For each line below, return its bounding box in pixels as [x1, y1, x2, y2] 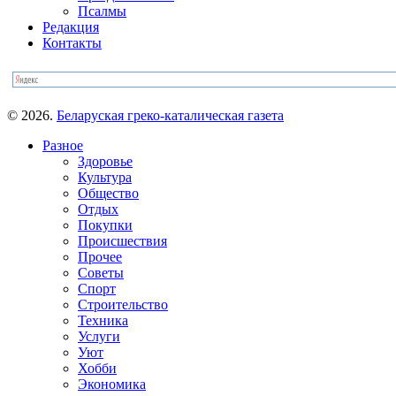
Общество [78, 185, 139, 201]
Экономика [78, 376, 146, 392]
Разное [42, 137, 83, 153]
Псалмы [78, 3, 126, 19]
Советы [78, 264, 124, 280]
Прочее [78, 248, 122, 264]
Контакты [42, 34, 102, 50]
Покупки [78, 217, 133, 232]
